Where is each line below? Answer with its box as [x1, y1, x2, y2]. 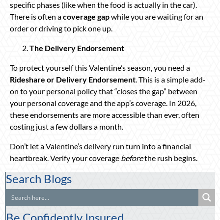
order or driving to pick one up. [10, 23, 112, 33]
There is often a [10, 11, 63, 21]
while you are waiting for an [110, 11, 203, 21]
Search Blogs [6, 171, 72, 186]
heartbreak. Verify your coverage [10, 153, 121, 163]
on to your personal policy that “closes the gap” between [10, 86, 197, 96]
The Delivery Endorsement [29, 43, 124, 53]
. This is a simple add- [136, 74, 206, 84]
